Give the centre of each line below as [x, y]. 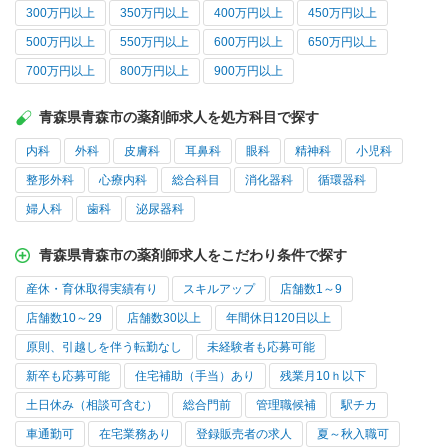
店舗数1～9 [311, 289]
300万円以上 [60, 13]
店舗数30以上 [164, 318]
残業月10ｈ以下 [323, 376]
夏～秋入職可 [353, 434]
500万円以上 [60, 42]
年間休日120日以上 [278, 318]
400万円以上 [248, 13]
